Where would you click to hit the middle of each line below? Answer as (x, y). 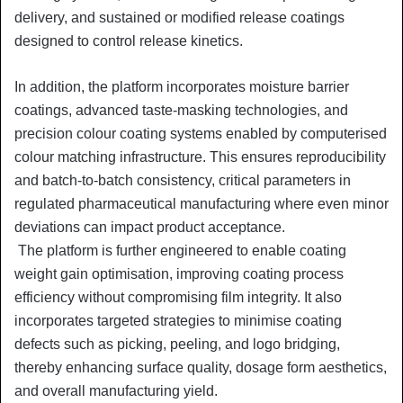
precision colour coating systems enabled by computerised (201, 133)
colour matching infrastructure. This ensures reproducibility (200, 157)
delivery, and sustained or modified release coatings (179, 17)
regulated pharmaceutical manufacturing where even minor (201, 203)
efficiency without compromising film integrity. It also (178, 297)
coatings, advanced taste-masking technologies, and (181, 110)
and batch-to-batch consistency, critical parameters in (183, 180)
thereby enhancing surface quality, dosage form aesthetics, (201, 367)
